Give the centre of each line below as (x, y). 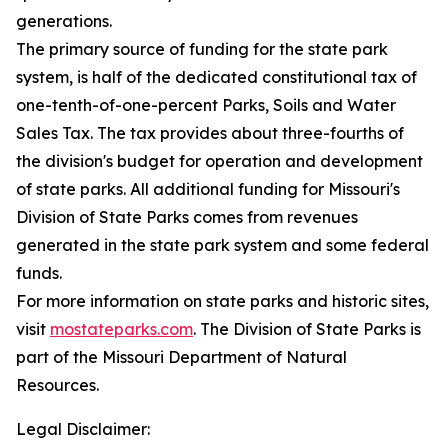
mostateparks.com (121, 329)
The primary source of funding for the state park (202, 49)
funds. (41, 273)
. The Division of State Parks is (307, 329)
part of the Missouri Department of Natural (181, 357)
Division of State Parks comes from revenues (187, 217)
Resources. (57, 385)
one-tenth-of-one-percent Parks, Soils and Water (206, 105)
